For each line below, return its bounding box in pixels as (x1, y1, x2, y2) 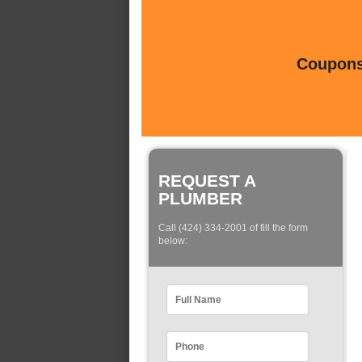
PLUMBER (158, 189, 242, 208)
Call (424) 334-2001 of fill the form (158, 222, 308, 234)
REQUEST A (158, 171, 255, 190)
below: (158, 235, 187, 247)
